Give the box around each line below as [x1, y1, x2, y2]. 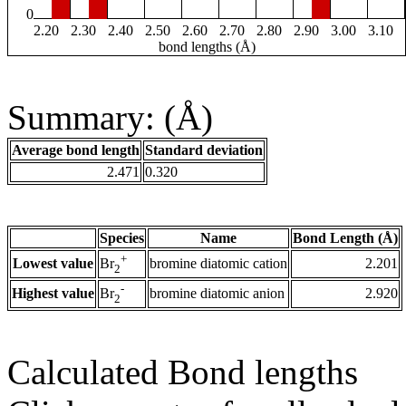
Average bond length [12, 142, 140, 159]
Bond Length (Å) [293, 230, 398, 246]
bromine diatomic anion [150, 285, 285, 302]
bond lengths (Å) [158, 39, 256, 55]
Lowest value [13, 256, 93, 272]
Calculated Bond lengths [7, 353, 358, 392]
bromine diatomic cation [150, 256, 287, 272]
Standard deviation [145, 142, 263, 159]
